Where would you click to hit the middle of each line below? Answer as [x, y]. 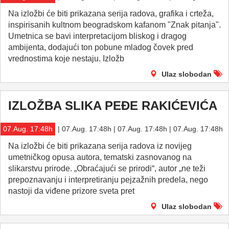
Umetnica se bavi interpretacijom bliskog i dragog [97, 36]
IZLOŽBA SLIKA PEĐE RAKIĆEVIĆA [113, 106]
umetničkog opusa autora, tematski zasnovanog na [100, 157]
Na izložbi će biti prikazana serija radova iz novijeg [100, 146]
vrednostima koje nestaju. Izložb [66, 59]
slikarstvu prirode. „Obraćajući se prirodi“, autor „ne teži [107, 168]
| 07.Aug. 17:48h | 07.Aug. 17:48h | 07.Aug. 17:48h [140, 129]
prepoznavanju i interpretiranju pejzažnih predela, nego [108, 180]
